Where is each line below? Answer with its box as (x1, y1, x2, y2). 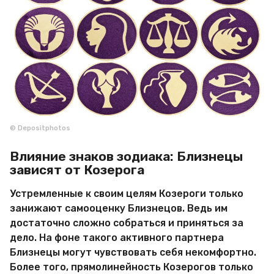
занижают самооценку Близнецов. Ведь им (10, 202, 228, 214)
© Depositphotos (10, 124, 70, 133)
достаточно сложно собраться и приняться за (10, 217, 243, 229)
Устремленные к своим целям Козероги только (10, 187, 243, 199)
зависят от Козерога (10, 161, 144, 177)
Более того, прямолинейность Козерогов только (10, 261, 253, 273)
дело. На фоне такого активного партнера (10, 231, 224, 243)
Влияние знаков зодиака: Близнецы (10, 148, 243, 164)
